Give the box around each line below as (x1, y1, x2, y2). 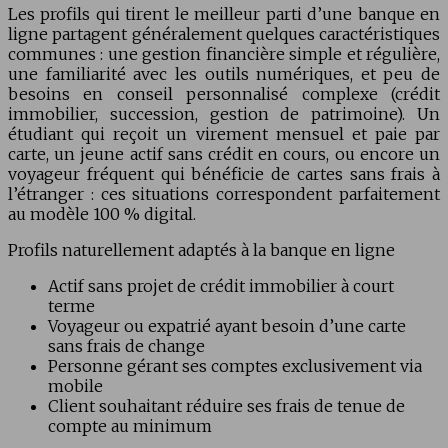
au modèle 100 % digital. (8, 203, 196, 224)
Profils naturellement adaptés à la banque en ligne (8, 239, 395, 260)
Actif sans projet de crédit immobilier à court (48, 275, 394, 296)
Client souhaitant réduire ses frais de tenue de (48, 395, 405, 416)
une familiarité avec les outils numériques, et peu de (8, 63, 440, 84)
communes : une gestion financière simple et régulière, (8, 43, 440, 64)
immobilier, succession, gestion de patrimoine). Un (8, 103, 440, 124)
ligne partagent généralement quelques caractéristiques (8, 23, 440, 44)
